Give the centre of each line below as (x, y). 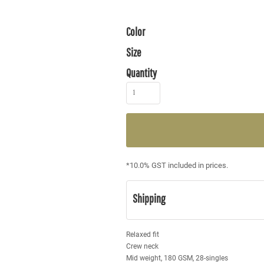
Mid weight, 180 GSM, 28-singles (178, 258)
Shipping (149, 198)
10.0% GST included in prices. (179, 165)
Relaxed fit (143, 235)
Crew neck (143, 246)
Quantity (141, 73)
